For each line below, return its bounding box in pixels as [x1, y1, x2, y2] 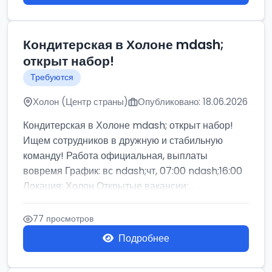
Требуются [30, 72, 73, 83]
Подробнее [118, 231, 169, 245]
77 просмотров [33, 212, 93, 225]
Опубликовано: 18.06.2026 [138, 95, 248, 108]
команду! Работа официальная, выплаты [23, 149, 208, 163]
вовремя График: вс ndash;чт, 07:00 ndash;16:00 [23, 164, 242, 178]
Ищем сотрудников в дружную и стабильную [23, 134, 223, 148]
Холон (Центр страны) [33, 95, 128, 108]
